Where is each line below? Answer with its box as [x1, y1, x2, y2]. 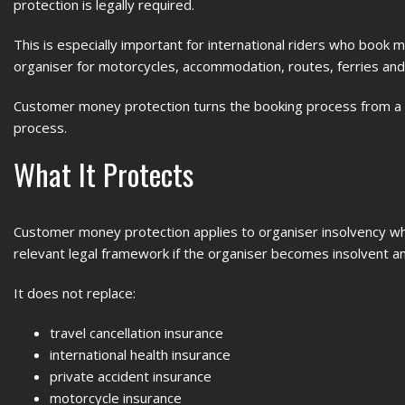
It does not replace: [14, 284, 136, 302]
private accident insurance [50, 367, 212, 385]
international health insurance [50, 345, 231, 363]
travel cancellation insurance [50, 324, 223, 342]
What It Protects [14, 152, 193, 196]
